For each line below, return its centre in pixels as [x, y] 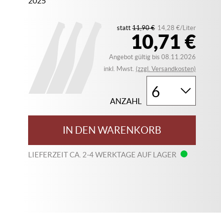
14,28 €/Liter [177, 28]
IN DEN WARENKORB [112, 130]
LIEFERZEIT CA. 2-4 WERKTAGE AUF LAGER [103, 155]
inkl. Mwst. [120, 69]
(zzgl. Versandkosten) [166, 69]
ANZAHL [126, 101]
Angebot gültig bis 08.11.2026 [153, 57]
